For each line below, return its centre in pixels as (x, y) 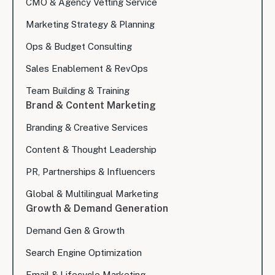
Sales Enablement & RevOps (87, 69)
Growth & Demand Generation (97, 209)
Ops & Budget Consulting (79, 47)
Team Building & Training (78, 91)
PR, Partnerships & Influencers (91, 172)
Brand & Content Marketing (91, 106)
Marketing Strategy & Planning (90, 25)
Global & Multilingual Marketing (92, 194)
